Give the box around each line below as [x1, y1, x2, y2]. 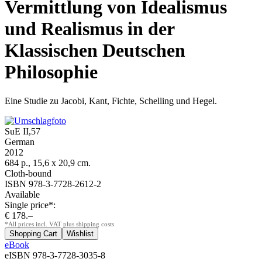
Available [5, 189, 40, 199]
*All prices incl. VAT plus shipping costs [5, 220, 114, 227]
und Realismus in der [5, 18, 174, 40]
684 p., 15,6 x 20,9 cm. [5, 157, 91, 168]
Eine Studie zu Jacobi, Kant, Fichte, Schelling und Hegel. [5, 95, 217, 106]
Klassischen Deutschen [5, 40, 185, 61]
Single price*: [5, 199, 56, 210]
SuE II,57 [5, 126, 40, 136]
